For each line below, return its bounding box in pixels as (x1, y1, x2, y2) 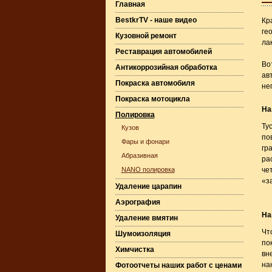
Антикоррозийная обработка (115, 63, 217, 72)
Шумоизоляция (115, 229, 171, 238)
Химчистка (115, 245, 154, 254)
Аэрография (115, 198, 160, 206)
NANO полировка (121, 166, 175, 173)
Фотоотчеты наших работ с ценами (115, 261, 242, 270)
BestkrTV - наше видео (115, 16, 197, 24)
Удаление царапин (115, 182, 182, 191)
